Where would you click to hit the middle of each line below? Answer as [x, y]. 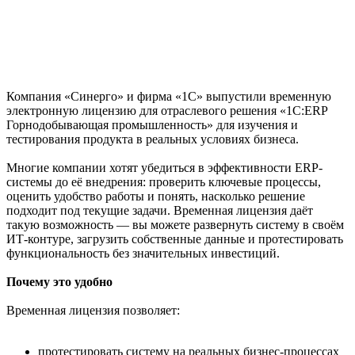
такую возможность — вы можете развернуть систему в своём [175, 224]
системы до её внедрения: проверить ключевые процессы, [164, 181]
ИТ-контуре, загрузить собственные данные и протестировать [175, 239]
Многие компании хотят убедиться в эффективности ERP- [164, 167]
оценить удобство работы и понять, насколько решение [156, 196]
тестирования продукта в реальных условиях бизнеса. [153, 139]
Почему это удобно [59, 281]
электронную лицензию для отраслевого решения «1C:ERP [167, 110]
